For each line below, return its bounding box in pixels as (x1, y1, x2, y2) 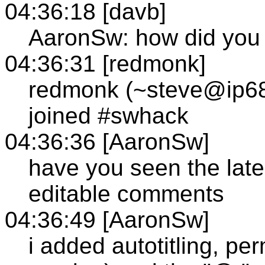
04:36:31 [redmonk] (5, 50, 206, 76)
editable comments (28, 180, 224, 206)
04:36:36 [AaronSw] (5, 128, 209, 154)
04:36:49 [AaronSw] (5, 206, 209, 232)
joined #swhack (28, 102, 189, 128)
